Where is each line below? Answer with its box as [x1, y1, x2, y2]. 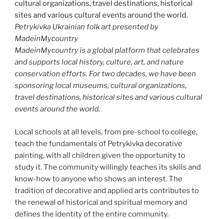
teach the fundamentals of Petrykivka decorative [15, 139, 182, 148]
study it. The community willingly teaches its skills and [15, 162, 201, 172]
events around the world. [15, 105, 100, 114]
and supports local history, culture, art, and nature [15, 58, 184, 67]
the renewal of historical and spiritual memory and [15, 197, 187, 207]
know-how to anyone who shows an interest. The [15, 174, 182, 183]
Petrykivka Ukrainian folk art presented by [15, 22, 158, 32]
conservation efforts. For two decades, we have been [15, 69, 196, 79]
